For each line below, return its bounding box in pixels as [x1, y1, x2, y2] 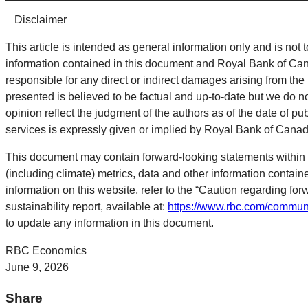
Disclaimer [14, 13, 67, 25]
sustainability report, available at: [5, 200, 168, 212]
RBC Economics [5, 244, 87, 256]
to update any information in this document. [5, 217, 214, 229]
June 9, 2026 [5, 261, 69, 273]
